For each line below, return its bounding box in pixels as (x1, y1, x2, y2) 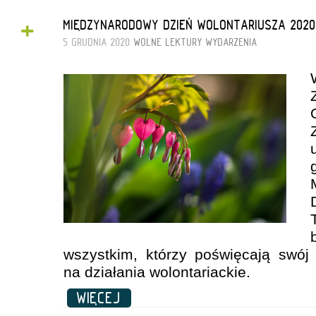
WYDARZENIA (206, 35, 257, 49)
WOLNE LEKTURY (134, 35, 202, 49)
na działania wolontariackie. (63, 263, 250, 280)
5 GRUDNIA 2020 (63, 35, 134, 49)
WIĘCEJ (67, 288, 131, 308)
